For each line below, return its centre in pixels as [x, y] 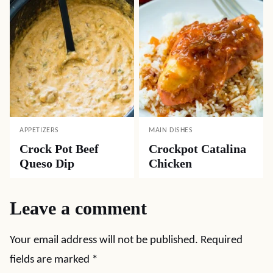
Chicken [170, 163]
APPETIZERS [39, 130]
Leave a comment [78, 208]
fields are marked [51, 260]
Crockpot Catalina [197, 149]
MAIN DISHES [171, 130]
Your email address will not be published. [104, 240]
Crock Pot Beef [59, 149]
